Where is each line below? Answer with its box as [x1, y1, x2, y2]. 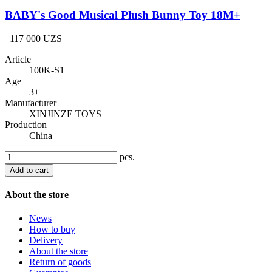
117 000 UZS [10, 33, 62, 44]
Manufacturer [5, 97, 56, 108]
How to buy [29, 224, 75, 235]
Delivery [29, 235, 63, 246]
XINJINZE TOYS [29, 108, 101, 119]
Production [5, 119, 47, 130]
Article [5, 53, 31, 64]
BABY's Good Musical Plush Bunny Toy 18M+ [5, 8, 240, 21]
